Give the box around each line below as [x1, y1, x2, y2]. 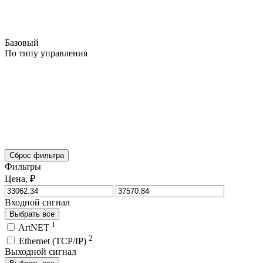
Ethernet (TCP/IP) [19, 235, 89, 246]
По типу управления [5, 48, 87, 58]
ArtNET [18, 222, 52, 233]
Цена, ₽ [5, 173, 35, 184]
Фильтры [5, 161, 41, 171]
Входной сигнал [5, 197, 70, 207]
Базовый [5, 37, 41, 48]
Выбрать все [9, 209, 55, 218]
